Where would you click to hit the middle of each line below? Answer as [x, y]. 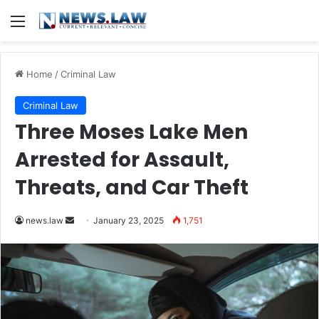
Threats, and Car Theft [132, 188]
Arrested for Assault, [122, 160]
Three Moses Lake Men [131, 132]
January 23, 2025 [129, 220]
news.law [45, 220]
